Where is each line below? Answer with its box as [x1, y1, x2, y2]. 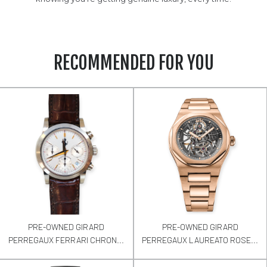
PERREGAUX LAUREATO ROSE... [142, 235, 259, 246]
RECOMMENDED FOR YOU [53, 51, 214, 74]
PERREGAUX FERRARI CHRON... [8, 235, 125, 246]
